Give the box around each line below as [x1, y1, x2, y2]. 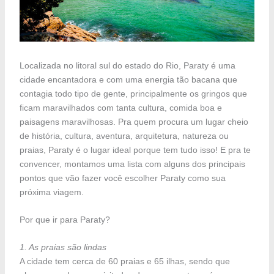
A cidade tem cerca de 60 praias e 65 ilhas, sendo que [19, 256, 230, 267]
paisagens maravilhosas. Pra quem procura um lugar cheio [19, 116, 248, 127]
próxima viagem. [19, 187, 84, 197]
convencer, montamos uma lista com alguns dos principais [19, 158, 245, 169]
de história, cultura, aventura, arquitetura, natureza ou [19, 130, 229, 141]
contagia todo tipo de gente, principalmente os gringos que [19, 88, 247, 98]
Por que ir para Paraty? [19, 215, 110, 225]
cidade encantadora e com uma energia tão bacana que [19, 74, 237, 84]
